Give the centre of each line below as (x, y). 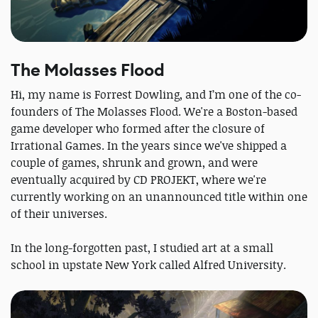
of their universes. (60, 214)
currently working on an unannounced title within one (159, 197)
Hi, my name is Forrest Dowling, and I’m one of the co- (156, 95)
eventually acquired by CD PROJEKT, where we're (138, 180)
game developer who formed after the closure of (138, 129)
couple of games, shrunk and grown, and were (134, 163)
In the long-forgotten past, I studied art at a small (142, 248)
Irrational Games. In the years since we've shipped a (149, 146)
